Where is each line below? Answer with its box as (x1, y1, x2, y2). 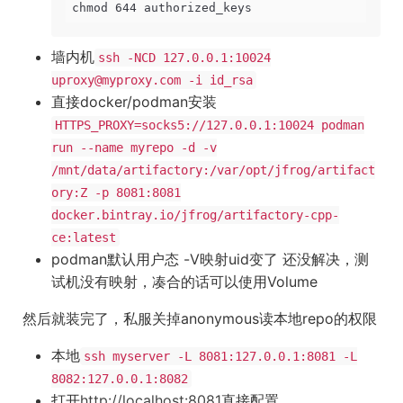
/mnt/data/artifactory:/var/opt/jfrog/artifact (51, 163, 375, 177)
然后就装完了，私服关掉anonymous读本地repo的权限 (22, 309, 377, 327)
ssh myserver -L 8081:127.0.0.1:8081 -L (84, 349, 357, 363)
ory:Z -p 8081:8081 (51, 185, 181, 200)
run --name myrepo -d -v (51, 140, 217, 155)
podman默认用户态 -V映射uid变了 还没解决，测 (51, 250, 369, 268)
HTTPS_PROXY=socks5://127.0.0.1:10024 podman (55, 118, 364, 132)
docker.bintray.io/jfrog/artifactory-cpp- (51, 208, 339, 222)
